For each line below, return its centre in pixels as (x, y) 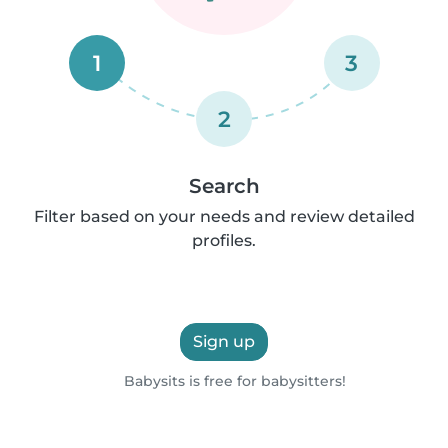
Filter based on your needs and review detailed (224, 216)
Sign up (224, 341)
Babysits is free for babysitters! (232, 380)
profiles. (224, 240)
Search (224, 185)
